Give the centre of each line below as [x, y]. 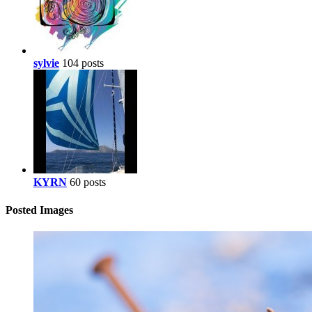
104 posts [83, 63]
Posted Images [39, 210]
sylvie [46, 63]
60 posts [88, 182]
